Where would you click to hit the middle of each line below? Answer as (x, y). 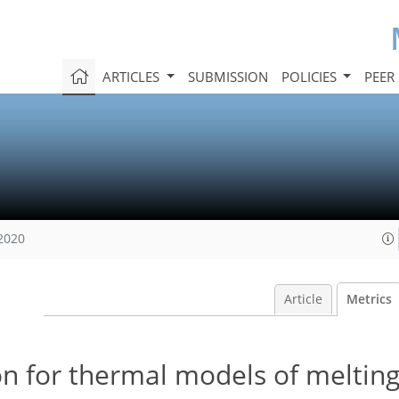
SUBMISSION (228, 76)
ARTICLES (132, 76)
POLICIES (310, 76)
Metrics (369, 299)
